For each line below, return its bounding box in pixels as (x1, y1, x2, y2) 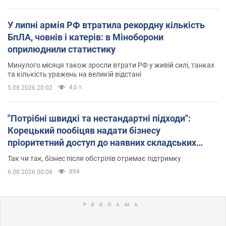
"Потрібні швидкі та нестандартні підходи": (8, 112, 191, 124)
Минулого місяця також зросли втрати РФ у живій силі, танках (8, 61, 214, 69)
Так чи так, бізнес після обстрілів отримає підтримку (8, 154, 181, 162)
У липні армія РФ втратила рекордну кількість (8, 19, 205, 30)
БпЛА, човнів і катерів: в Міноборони (8, 31, 163, 42)
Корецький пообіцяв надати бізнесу (8, 125, 160, 136)
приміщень (8, 149, 55, 160)
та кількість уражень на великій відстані (8, 70, 141, 78)
